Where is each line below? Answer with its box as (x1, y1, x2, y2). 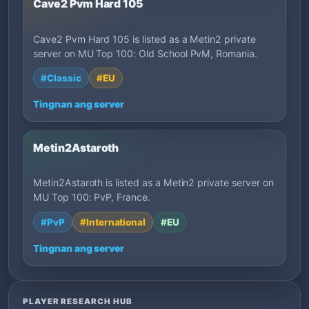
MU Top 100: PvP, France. (33, 191, 150, 203)
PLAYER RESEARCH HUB (23, 296, 132, 306)
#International (79, 216, 146, 228)
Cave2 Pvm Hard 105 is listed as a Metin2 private (33, 32, 256, 45)
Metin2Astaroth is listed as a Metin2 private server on (33, 177, 274, 189)
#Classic (41, 72, 81, 83)
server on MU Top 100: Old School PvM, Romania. (33, 47, 257, 59)
